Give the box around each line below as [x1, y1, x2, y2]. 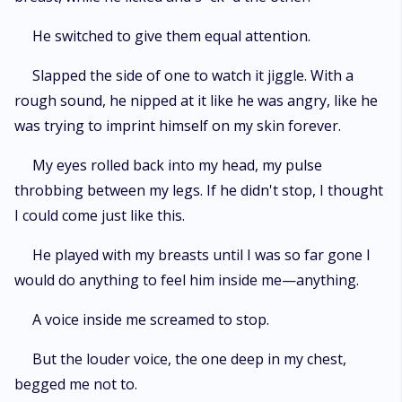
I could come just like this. [14, 205, 185, 225]
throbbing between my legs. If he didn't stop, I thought [14, 180, 383, 200]
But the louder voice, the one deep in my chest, [32, 349, 346, 369]
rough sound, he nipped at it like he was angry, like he [14, 91, 378, 110]
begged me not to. [14, 374, 137, 394]
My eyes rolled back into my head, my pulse [32, 155, 322, 175]
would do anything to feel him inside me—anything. [14, 270, 359, 290]
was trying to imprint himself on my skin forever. [14, 116, 341, 135]
